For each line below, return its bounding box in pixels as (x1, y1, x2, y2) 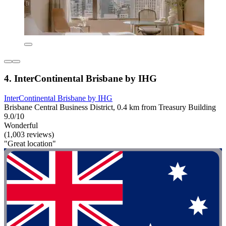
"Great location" (4, 139, 56, 148)
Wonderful (4, 121, 38, 130)
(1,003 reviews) (4, 130, 54, 139)
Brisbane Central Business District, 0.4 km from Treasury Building (4, 102, 216, 111)
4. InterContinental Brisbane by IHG (4, 73, 157, 84)
